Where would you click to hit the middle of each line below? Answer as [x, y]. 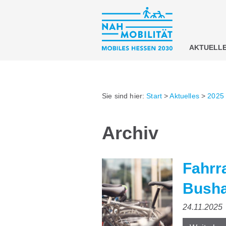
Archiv [130, 133]
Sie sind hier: [124, 96]
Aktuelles [184, 96]
